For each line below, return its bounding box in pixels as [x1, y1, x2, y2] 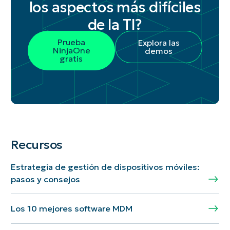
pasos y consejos [10, 174, 80, 184]
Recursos [10, 137, 63, 153]
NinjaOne [52, 45, 90, 55]
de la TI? [88, 15, 142, 34]
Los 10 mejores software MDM [10, 203, 132, 214]
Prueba [57, 36, 86, 47]
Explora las [138, 37, 180, 48]
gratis [60, 53, 83, 64]
